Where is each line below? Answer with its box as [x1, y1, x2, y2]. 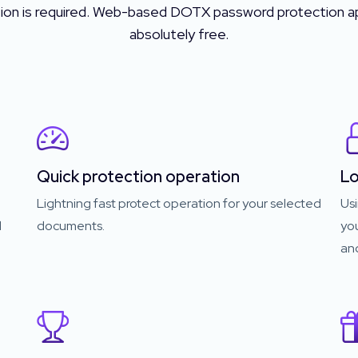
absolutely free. [129, 25, 229, 43]
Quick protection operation [37, 166, 240, 187]
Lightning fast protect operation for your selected [37, 195, 321, 212]
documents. [37, 217, 105, 234]
